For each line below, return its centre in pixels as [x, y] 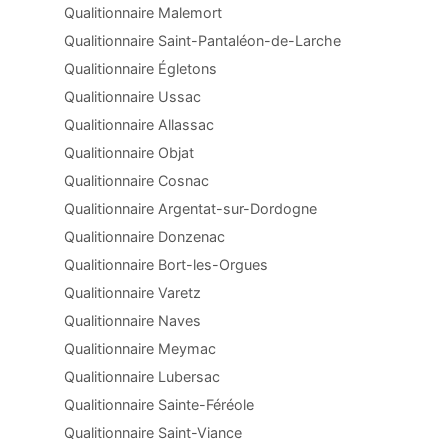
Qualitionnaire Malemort [143, 12]
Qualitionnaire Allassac [139, 124]
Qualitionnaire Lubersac [142, 376]
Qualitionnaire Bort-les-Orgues [166, 264]
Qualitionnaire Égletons [140, 68]
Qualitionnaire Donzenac [144, 236]
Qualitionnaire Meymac [140, 348]
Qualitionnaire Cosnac [136, 180]
